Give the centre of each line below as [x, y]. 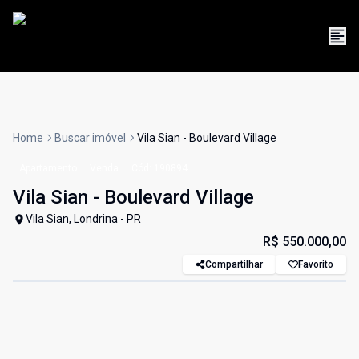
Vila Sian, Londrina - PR [83, 219]
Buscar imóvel [90, 138]
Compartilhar [234, 265]
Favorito [316, 265]
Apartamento [48, 169]
